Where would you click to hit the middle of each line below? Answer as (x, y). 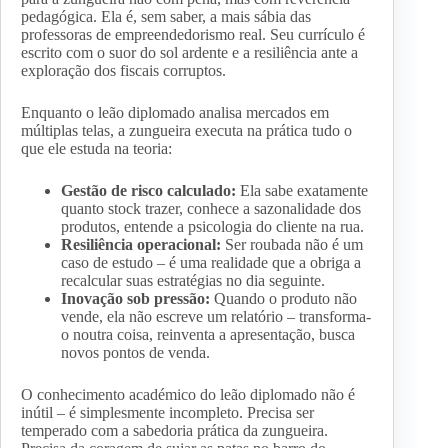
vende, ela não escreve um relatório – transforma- (216, 317)
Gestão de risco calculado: (148, 191)
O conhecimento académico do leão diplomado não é (188, 395)
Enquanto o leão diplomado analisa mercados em (175, 113)
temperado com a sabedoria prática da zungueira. (174, 431)
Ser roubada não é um (292, 245)
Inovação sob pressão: (135, 299)
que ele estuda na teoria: (96, 149)
